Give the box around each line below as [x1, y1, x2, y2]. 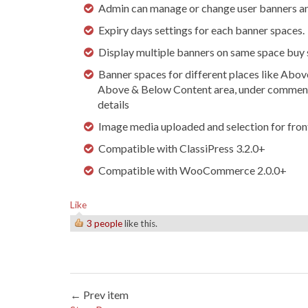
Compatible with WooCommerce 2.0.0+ [98, 164, 287, 177]
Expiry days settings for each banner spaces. [98, 23, 305, 36]
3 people [87, 218, 122, 229]
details [98, 98, 129, 111]
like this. [122, 218, 157, 229]
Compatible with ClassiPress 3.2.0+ [98, 142, 265, 155]
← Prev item [70, 288, 129, 301]
